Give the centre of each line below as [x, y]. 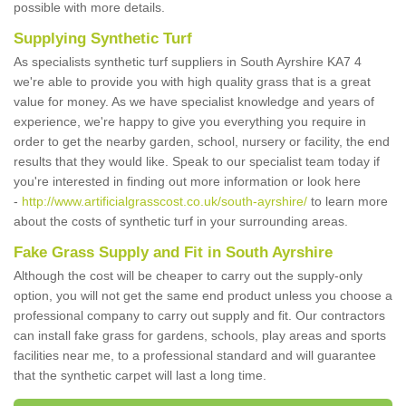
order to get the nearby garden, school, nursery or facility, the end [202, 141]
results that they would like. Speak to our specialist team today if [197, 161]
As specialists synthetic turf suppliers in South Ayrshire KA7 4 [188, 62]
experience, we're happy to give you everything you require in [190, 121]
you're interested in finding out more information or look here [187, 181]
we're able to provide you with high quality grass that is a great [192, 82]
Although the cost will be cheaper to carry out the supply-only [188, 275]
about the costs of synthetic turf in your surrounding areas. [183, 221]
